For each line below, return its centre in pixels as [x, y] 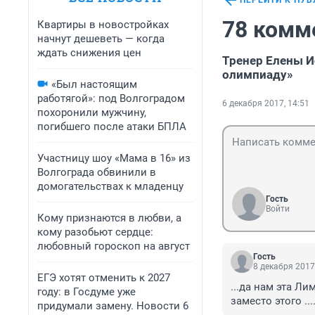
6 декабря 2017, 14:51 [266, 104]
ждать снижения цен [89, 53]
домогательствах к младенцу [110, 186]
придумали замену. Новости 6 [113, 306]
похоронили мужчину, [92, 112]
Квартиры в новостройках [103, 25]
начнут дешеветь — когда [101, 39]
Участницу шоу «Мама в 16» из [114, 158]
